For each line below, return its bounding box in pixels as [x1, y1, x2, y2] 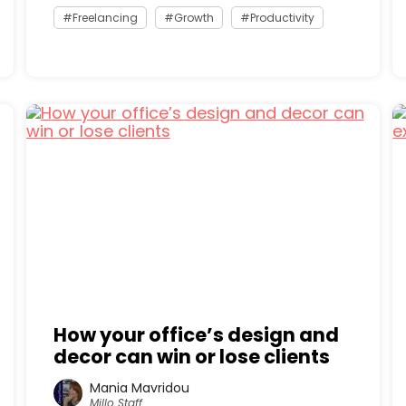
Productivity [249, 10, 314, 25]
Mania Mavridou [89, 378, 189, 397]
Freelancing [72, 10, 138, 25]
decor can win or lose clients [53, 343, 330, 370]
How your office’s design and [53, 322, 339, 348]
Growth [173, 10, 214, 25]
